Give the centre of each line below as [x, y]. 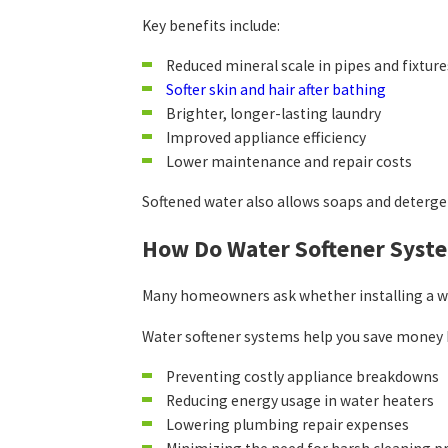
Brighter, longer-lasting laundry [273, 113]
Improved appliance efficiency [265, 137]
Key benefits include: [211, 25]
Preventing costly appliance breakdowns [302, 377]
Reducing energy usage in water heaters [299, 401]
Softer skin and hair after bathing [275, 89]
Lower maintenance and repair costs [288, 162]
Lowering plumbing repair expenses [287, 425]
